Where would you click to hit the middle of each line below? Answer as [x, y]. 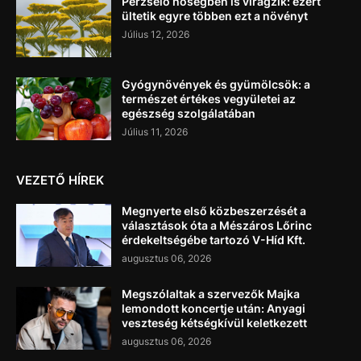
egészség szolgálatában [189, 113]
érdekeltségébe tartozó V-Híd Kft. [214, 239]
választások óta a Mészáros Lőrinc [217, 225]
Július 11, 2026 [155, 131]
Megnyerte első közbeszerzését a [214, 210]
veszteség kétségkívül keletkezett [214, 322]
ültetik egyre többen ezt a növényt [215, 15]
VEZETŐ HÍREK [60, 180]
